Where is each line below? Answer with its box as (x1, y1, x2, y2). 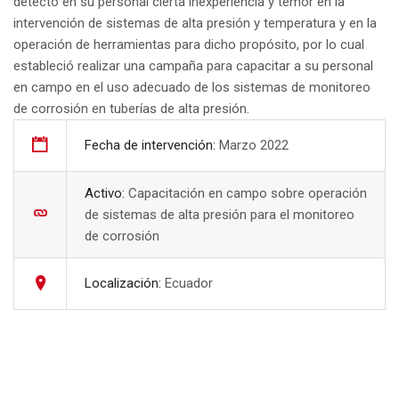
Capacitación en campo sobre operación (128, 185, 367, 202)
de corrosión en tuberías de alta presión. (13, 101, 249, 118)
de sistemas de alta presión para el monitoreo (85, 207, 354, 224)
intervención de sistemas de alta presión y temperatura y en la (13, 15, 377, 32)
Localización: (85, 275, 165, 292)
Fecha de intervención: (85, 137, 216, 154)
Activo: (85, 185, 125, 202)
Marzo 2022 (219, 137, 289, 154)
